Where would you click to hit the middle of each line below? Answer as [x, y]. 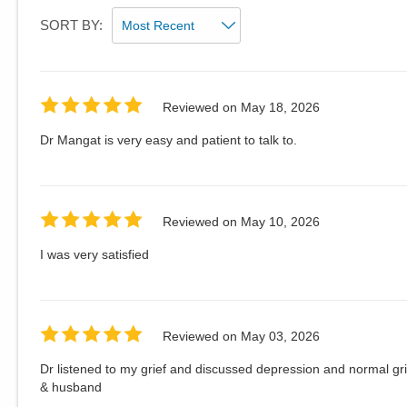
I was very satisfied [94, 254]
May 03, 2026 [280, 337]
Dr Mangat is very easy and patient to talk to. [169, 139]
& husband [71, 387]
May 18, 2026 [280, 108]
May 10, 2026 [280, 222]
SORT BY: [71, 25]
